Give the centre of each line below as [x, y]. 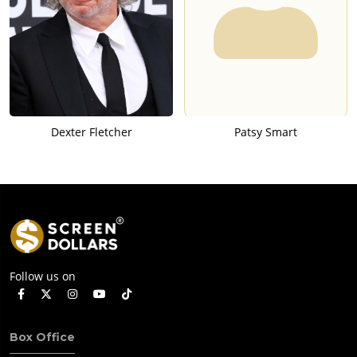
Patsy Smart [266, 132]
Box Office [42, 337]
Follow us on [43, 276]
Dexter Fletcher [91, 132]
